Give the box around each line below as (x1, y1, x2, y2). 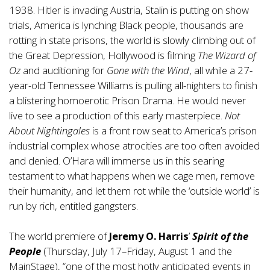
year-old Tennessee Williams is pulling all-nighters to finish (9, 78, 257, 93)
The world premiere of (9, 229, 109, 243)
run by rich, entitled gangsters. (9, 199, 138, 213)
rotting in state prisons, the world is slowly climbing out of (9, 33, 256, 48)
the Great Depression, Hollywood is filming (9, 48, 198, 63)
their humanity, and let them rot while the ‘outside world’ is (9, 184, 260, 198)
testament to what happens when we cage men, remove (9, 169, 255, 183)
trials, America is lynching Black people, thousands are (9, 18, 243, 33)
